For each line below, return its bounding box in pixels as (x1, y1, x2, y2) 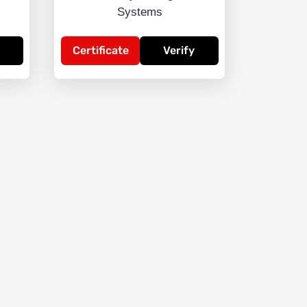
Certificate (72, 44, 129, 58)
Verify (163, 44, 195, 58)
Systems (116, 5, 162, 19)
